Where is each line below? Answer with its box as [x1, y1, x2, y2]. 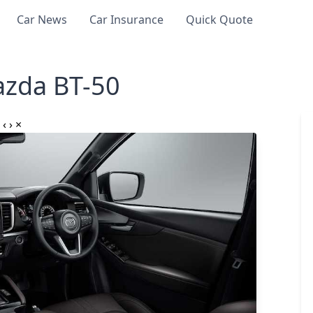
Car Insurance [89, 12, 164, 27]
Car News [17, 12, 68, 27]
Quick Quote [186, 12, 254, 27]
